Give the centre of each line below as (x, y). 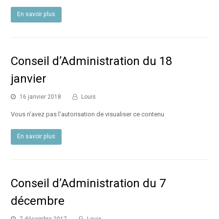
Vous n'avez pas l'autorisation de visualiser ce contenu (88, 114)
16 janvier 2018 (41, 97)
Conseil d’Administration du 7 (88, 183)
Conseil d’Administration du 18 (92, 61)
